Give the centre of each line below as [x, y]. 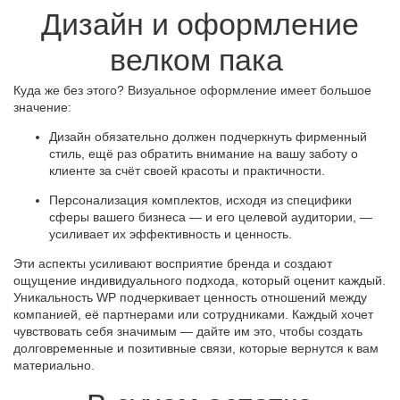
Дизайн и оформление [200, 25]
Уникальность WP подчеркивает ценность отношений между [190, 298]
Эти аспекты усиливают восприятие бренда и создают [173, 264]
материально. [54, 366]
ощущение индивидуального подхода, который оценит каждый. [200, 281]
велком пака [200, 60]
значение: [42, 108]
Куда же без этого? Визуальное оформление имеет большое [192, 91]
